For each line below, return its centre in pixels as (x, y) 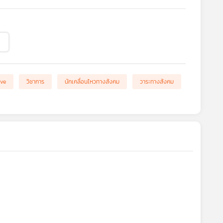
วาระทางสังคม (157, 82)
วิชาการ (35, 82)
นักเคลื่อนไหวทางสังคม (92, 82)
